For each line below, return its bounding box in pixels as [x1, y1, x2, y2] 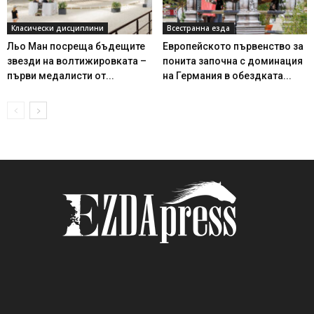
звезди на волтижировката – [7, 55, 146, 67]
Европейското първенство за [162, 40, 303, 52]
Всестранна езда [166, 22, 230, 33]
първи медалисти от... [7, 69, 114, 81]
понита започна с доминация [162, 55, 303, 67]
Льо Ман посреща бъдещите [7, 40, 145, 52]
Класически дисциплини [11, 22, 104, 33]
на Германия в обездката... [162, 69, 292, 81]
